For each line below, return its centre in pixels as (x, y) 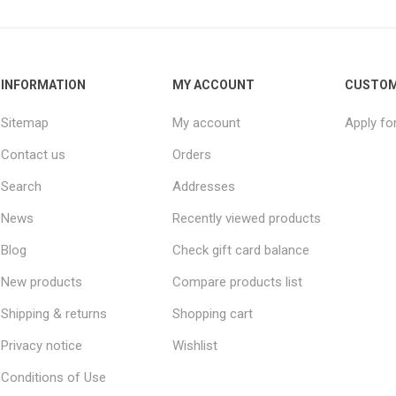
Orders (192, 155)
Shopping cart (213, 314)
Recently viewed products (247, 218)
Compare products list (238, 282)
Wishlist (195, 346)
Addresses (204, 187)
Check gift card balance (241, 250)
